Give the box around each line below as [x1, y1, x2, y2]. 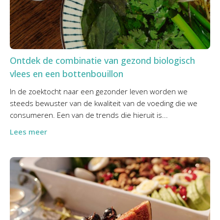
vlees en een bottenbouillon [10, 68, 123, 80]
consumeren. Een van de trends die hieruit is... [10, 110, 168, 120]
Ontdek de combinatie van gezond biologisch [10, 55, 195, 67]
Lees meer [10, 127, 47, 137]
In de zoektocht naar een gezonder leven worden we [10, 86, 188, 97]
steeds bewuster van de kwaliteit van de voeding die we [10, 98, 197, 109]
